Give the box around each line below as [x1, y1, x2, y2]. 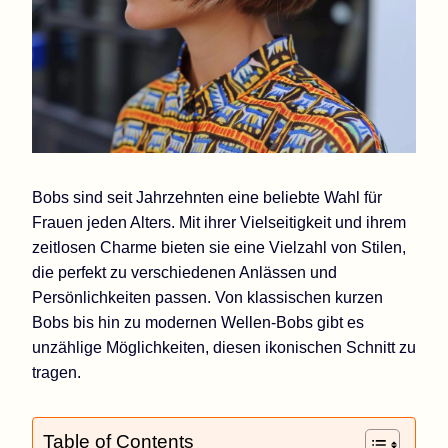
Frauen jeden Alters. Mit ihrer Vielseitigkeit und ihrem [32, 213, 406, 231]
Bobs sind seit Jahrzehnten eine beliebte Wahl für [32, 188, 382, 206]
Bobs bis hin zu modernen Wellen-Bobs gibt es [32, 313, 364, 331]
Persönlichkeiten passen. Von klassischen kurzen [32, 288, 383, 306]
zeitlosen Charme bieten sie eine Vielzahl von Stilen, [32, 238, 406, 256]
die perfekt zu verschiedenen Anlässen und [32, 263, 337, 281]
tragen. [32, 363, 81, 381]
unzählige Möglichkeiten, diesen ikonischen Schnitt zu [32, 338, 416, 356]
